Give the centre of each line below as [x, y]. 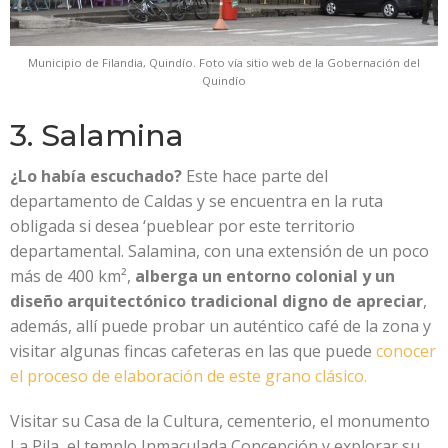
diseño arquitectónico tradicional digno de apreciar [216, 300]
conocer [406, 350]
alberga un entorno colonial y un [265, 275]
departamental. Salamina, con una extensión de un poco [219, 250]
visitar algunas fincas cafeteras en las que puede [193, 350]
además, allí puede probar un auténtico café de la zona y [220, 325]
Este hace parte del [255, 175]
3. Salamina [101, 135]
